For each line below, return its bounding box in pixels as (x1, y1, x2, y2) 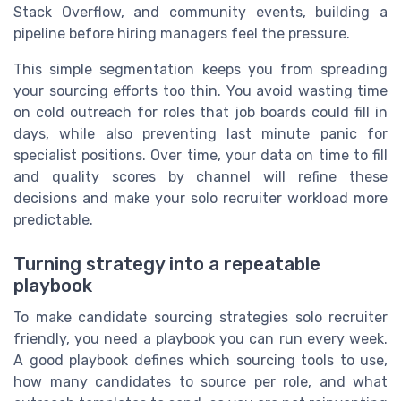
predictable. (13, 211, 93, 229)
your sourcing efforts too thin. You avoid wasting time (13, 82, 388, 100)
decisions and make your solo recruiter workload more (13, 190, 388, 208)
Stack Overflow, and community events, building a (13, 4, 388, 21)
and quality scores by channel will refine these (13, 168, 388, 186)
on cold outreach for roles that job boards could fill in (13, 104, 388, 122)
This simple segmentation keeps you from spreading (13, 61, 388, 79)
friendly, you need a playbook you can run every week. (13, 329, 388, 347)
